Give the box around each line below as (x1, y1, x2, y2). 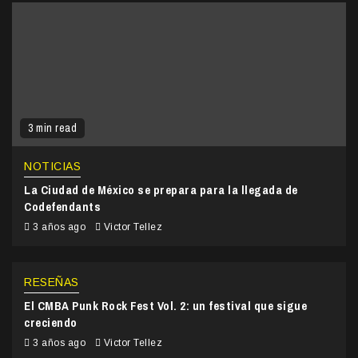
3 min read (28, 120, 77, 135)
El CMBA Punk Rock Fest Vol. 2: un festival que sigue (24, 296, 307, 314)
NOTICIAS (24, 159, 81, 173)
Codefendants (24, 197, 101, 215)
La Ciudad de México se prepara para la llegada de (24, 181, 298, 198)
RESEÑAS (24, 275, 79, 288)
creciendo (24, 313, 78, 331)
